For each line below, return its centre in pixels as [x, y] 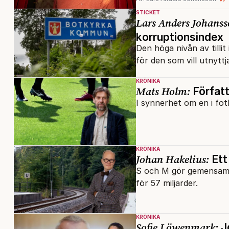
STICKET [148, 12]
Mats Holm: [163, 91]
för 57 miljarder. [167, 183]
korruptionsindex [180, 37]
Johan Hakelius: [173, 159]
